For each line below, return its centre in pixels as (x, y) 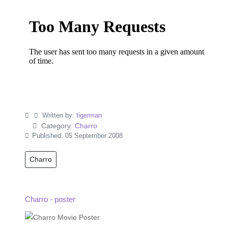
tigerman (89, 115)
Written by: (58, 115)
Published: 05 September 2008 (77, 136)
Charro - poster (50, 199)
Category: (57, 125)
